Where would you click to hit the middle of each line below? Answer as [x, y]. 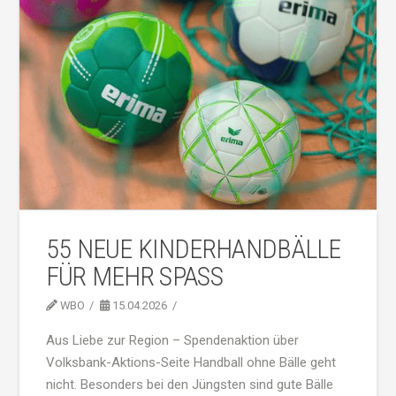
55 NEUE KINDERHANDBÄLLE [193, 248]
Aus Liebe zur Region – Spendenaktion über [172, 341]
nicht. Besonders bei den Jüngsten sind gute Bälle [189, 385]
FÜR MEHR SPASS [128, 276]
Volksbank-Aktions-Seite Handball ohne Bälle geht [190, 363]
